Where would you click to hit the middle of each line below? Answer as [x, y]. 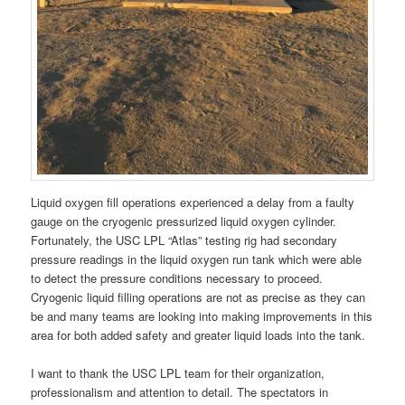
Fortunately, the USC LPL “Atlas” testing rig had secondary [184, 240]
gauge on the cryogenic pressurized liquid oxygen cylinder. [184, 221]
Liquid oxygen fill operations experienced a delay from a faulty [193, 202]
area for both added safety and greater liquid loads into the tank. [198, 334]
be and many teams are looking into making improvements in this [202, 316]
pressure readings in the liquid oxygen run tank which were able [197, 259]
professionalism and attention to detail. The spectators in [180, 391]
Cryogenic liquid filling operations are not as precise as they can [198, 297]
